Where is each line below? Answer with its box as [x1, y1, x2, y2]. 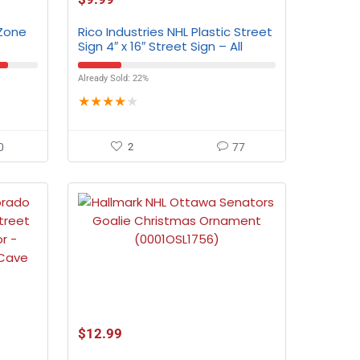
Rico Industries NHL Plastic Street [77, 23, 272, 40]
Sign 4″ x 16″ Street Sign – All [77, 38, 243, 55]
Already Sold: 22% [77, 73, 149, 84]
